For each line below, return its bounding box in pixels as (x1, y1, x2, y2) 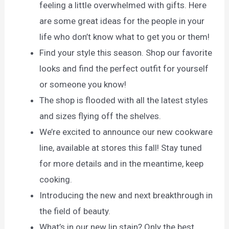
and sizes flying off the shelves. (39, 111, 162, 122)
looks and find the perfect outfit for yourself (39, 63, 209, 74)
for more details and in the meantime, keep (39, 158, 204, 169)
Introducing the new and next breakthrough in (39, 190, 213, 201)
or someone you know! (39, 79, 127, 90)
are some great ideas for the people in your (39, 16, 205, 27)
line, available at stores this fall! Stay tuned (39, 143, 202, 153)
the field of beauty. (39, 206, 111, 217)
